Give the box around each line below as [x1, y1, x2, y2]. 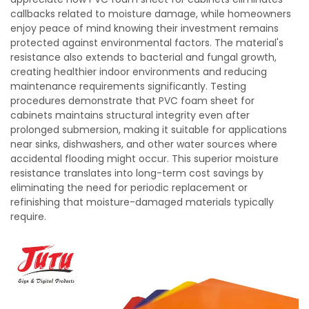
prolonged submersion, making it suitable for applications [10, 123, 287, 137]
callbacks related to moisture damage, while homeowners [10, 7, 291, 21]
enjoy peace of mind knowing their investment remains [10, 21, 279, 35]
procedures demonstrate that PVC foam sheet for [10, 94, 255, 108]
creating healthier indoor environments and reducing [10, 65, 267, 79]
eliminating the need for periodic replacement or [10, 181, 248, 195]
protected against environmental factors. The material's [10, 36, 283, 50]
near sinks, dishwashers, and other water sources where [10, 137, 277, 151]
